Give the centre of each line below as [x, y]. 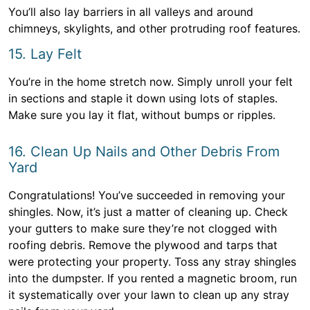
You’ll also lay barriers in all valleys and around [131, 12]
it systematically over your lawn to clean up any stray [149, 295]
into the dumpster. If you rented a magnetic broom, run [153, 278]
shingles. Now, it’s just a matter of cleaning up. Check [148, 212]
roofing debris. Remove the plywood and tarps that [143, 245]
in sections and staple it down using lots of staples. [143, 98]
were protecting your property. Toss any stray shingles [152, 262]
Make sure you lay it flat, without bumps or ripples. [142, 115]
